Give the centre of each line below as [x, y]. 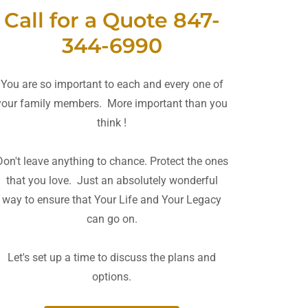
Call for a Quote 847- [112, 20]
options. [112, 276]
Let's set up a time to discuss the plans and [112, 257]
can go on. [112, 219]
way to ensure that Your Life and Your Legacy [112, 199]
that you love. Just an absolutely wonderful [112, 180]
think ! [112, 122]
